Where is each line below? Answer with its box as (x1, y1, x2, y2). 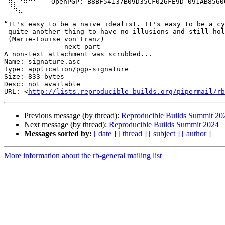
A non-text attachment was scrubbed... (4, 50, 153, 58)
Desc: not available (4, 80, 80, 88)
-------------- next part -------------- (4, 43, 161, 51)
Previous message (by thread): (24, 111, 121, 120)
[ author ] (182, 129, 211, 138)
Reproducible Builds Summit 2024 (109, 120, 219, 129)
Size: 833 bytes (4, 73, 64, 81)
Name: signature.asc (4, 58, 80, 66)
